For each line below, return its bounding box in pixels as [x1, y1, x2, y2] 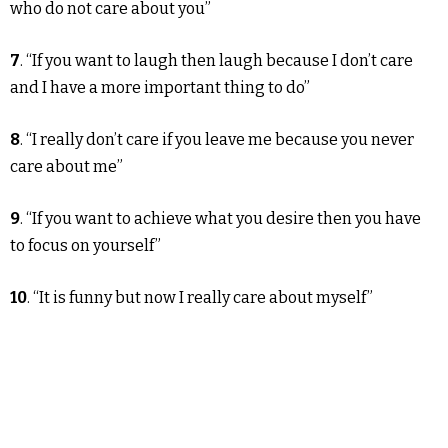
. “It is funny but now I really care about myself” [27, 288, 373, 308]
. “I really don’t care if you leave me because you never [20, 130, 414, 150]
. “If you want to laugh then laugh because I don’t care [20, 51, 413, 71]
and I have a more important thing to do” [10, 78, 310, 98]
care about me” [10, 157, 123, 177]
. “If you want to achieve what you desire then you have [20, 209, 421, 229]
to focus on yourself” [10, 236, 161, 256]
